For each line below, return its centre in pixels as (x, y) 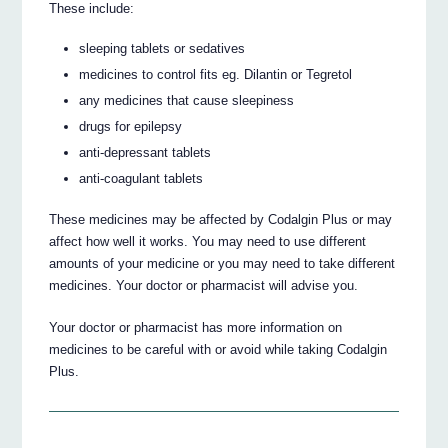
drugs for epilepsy (131, 127)
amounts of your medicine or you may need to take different (222, 263)
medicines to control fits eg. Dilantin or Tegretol (216, 75)
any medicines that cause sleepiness (187, 101)
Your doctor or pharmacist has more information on (196, 327)
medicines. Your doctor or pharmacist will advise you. (204, 285)
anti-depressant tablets (145, 153)
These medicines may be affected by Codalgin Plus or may (221, 219)
